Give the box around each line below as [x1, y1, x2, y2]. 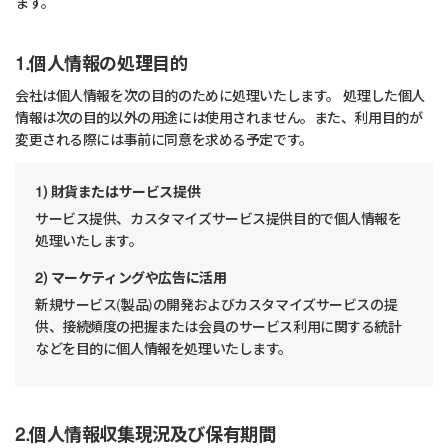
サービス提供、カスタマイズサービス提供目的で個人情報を [34, 213, 402, 228]
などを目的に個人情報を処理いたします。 [34, 343, 293, 358]
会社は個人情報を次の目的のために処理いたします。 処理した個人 [15, 90, 425, 105]
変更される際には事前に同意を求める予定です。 [15, 134, 313, 149]
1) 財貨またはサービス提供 [34, 186, 201, 201]
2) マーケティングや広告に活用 [34, 272, 227, 287]
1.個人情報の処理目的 [15, 56, 188, 75]
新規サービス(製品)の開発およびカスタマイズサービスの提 [34, 299, 398, 314]
